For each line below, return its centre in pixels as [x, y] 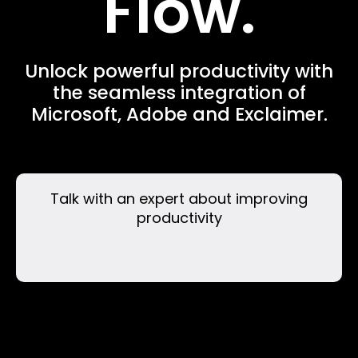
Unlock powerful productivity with [179, 71]
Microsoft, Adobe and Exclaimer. [179, 114]
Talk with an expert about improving [179, 199]
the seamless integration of [179, 93]
